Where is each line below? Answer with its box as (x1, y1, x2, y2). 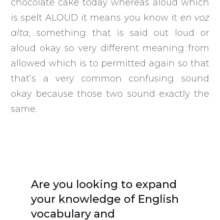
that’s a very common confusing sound (11, 73, 209, 84)
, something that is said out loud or (28, 27, 209, 38)
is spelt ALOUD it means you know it (11, 12, 180, 23)
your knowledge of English (31, 192, 179, 206)
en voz (180, 12, 209, 23)
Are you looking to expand (31, 177, 177, 191)
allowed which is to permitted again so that (11, 57, 209, 69)
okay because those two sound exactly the (11, 88, 209, 99)
